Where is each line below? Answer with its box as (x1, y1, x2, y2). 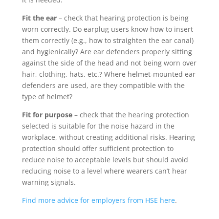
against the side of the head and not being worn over (22, 58, 197, 67)
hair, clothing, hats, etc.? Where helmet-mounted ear (22, 69, 196, 79)
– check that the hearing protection (72, 109, 189, 119)
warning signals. (22, 177, 76, 187)
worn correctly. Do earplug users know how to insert (22, 24, 193, 34)
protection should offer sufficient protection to (22, 143, 174, 153)
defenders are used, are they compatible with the (22, 80, 185, 90)
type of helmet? (22, 91, 74, 101)
